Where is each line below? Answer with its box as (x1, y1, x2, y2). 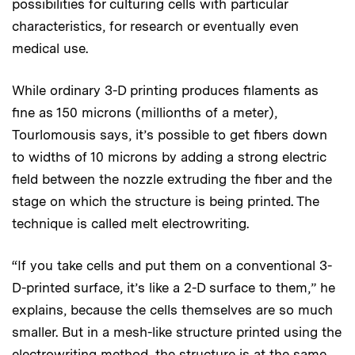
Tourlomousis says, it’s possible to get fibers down (12, 126, 327, 143)
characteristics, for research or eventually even (12, 17, 299, 34)
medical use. (12, 40, 88, 56)
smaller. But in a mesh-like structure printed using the (12, 323, 342, 340)
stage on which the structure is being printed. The (12, 193, 319, 209)
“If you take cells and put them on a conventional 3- (12, 257, 332, 273)
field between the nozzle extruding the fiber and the (12, 170, 332, 187)
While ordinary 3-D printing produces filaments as (12, 82, 319, 98)
